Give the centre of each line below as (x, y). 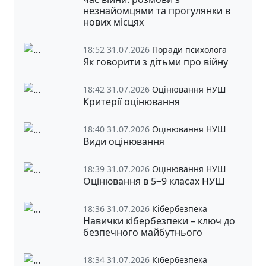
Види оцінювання (124, 141)
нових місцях (113, 22)
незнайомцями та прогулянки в (157, 10)
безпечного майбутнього (143, 232)
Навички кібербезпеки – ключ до (159, 221)
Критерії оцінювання (132, 101)
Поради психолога (189, 49)
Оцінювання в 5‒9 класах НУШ (154, 181)
